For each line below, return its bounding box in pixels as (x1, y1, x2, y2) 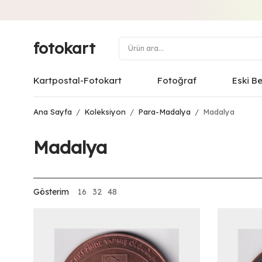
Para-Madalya (138, 107, 191, 116)
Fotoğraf (157, 75, 196, 86)
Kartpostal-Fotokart (33, 75, 122, 86)
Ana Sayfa (33, 107, 72, 116)
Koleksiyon (84, 107, 126, 116)
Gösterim (33, 187, 69, 197)
